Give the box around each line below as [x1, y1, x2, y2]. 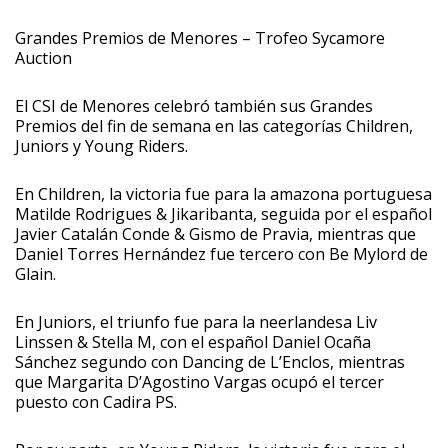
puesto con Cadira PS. [15, 390, 177, 413]
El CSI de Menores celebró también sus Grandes [15, 94, 373, 117]
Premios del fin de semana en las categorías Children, [15, 114, 413, 137]
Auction [15, 46, 72, 69]
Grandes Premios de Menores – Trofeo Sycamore [15, 26, 385, 49]
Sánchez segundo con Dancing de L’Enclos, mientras [15, 350, 405, 373]
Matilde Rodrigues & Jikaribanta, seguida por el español [15, 202, 432, 225]
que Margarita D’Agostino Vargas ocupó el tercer [15, 370, 384, 393]
